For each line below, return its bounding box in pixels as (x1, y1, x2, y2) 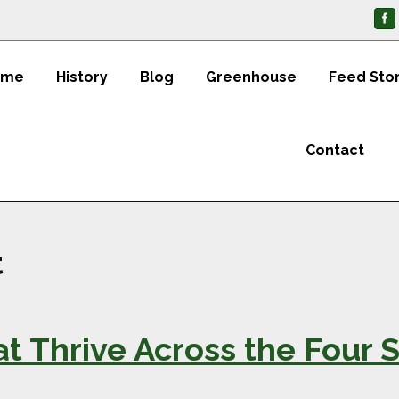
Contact (305, 142, 364, 159)
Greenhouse (206, 69, 297, 85)
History (56, 69, 108, 85)
